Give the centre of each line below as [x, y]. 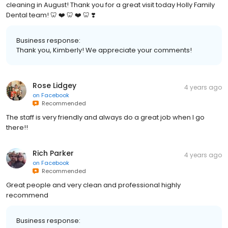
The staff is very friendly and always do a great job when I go [105, 117]
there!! [17, 127]
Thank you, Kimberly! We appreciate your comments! [104, 50]
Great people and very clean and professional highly [93, 185]
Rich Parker [53, 153]
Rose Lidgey [54, 85]
